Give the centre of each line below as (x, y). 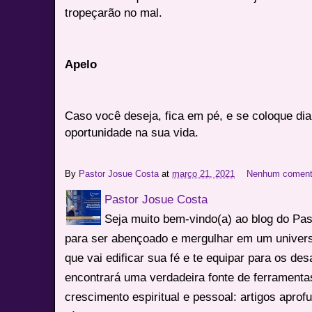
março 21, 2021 (204, 173)
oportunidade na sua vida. (132, 132)
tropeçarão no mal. (114, 12)
